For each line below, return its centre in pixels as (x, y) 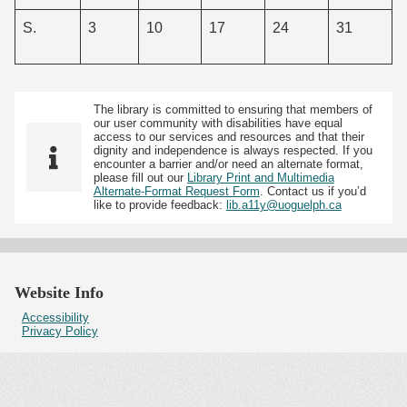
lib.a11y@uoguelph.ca (283, 205)
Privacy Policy (60, 332)
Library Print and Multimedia (260, 178)
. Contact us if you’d (313, 192)
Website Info (59, 293)
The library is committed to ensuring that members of (233, 110)
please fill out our (140, 178)
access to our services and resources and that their (228, 137)
